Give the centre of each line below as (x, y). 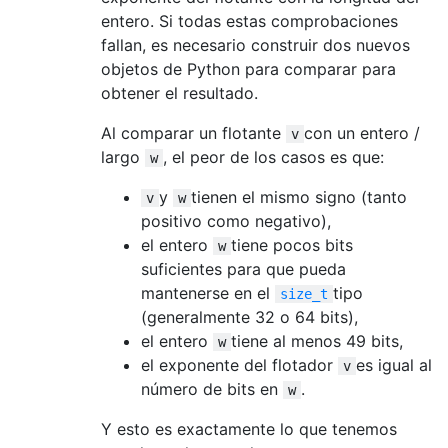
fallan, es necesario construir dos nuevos (255, 44)
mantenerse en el (208, 292)
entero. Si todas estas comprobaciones (249, 20)
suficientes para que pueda (243, 268)
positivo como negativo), (236, 220)
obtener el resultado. (179, 92)
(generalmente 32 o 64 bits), (249, 316)
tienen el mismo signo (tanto (299, 196)
